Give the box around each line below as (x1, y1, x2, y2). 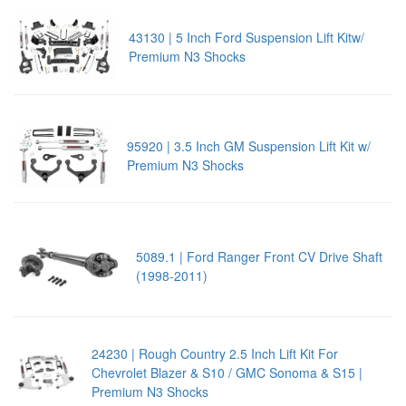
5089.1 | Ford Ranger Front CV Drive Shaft (135, 247, 382, 266)
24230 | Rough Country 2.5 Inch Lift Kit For (91, 344, 338, 363)
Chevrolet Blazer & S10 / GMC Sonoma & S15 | (91, 363, 362, 382)
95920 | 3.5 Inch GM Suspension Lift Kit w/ (126, 136, 371, 155)
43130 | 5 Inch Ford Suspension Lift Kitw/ (128, 28, 364, 47)
